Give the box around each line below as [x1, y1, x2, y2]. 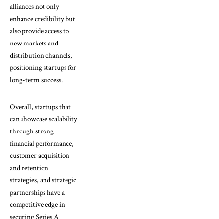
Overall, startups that [10, 102, 71, 111]
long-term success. [10, 75, 63, 85]
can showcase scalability [10, 114, 77, 124]
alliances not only [10, 1, 59, 11]
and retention [10, 163, 48, 173]
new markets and [10, 38, 58, 48]
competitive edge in [10, 199, 65, 209]
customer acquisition [10, 151, 69, 160]
